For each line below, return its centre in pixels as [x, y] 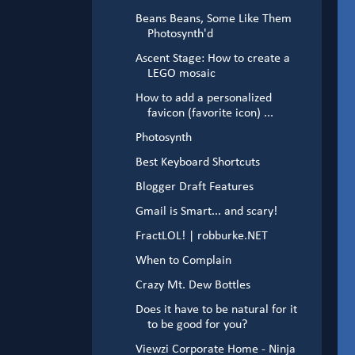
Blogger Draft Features [194, 187]
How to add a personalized [203, 99]
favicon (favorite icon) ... [210, 114]
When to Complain [183, 261]
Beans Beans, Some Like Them [213, 19]
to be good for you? [197, 325]
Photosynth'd [180, 34]
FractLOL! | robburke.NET [201, 237]
